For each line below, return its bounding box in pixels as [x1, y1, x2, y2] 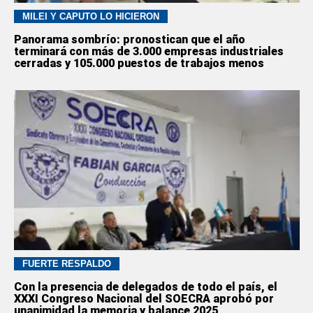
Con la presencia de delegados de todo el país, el [13, 280, 277, 294]
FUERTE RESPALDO [22, 259, 111, 270]
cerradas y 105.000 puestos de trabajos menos [13, 56, 264, 70]
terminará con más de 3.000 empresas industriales [13, 44, 284, 58]
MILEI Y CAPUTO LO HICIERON [22, 10, 159, 22]
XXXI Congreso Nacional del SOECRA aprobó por [13, 292, 274, 306]
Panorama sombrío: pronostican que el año [13, 32, 245, 46]
